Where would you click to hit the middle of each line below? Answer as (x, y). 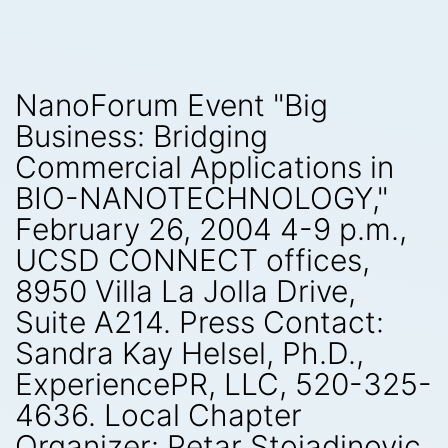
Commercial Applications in (204, 167)
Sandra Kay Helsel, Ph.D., (189, 353)
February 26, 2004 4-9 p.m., (211, 229)
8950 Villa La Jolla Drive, (185, 291)
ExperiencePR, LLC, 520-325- (223, 384)
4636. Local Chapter (158, 415)
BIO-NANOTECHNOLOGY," (201, 198)
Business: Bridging (141, 136)
